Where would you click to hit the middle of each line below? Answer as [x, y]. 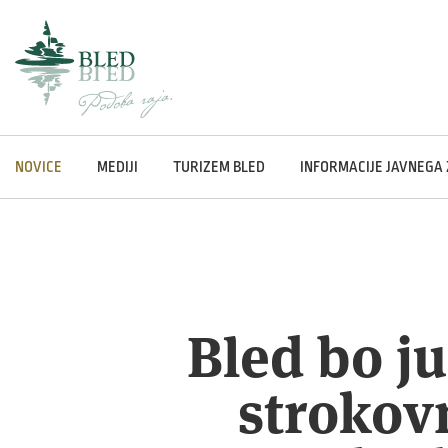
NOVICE [38, 166]
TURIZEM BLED [219, 166]
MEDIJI [117, 166]
